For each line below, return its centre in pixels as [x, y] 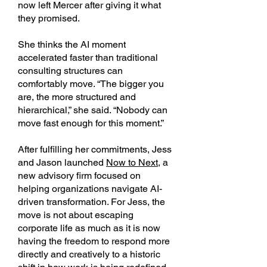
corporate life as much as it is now [89, 228]
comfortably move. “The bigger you [91, 84]
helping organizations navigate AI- [90, 189]
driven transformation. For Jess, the [91, 202]
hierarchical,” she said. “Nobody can [93, 110]
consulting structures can [70, 71]
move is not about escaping [76, 215]
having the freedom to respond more [94, 241]
